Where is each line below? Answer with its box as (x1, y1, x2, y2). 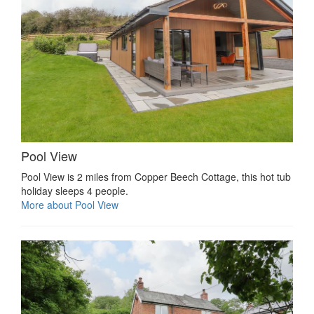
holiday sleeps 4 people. (21, 183, 128, 198)
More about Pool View (21, 197, 118, 212)
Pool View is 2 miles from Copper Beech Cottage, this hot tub (21, 169, 291, 184)
